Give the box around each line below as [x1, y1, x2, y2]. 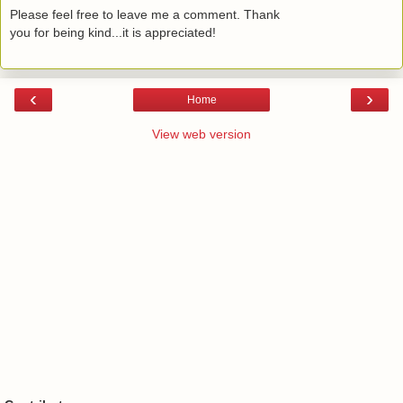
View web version [152, 126, 251, 141]
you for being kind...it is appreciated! [10, 25, 216, 40]
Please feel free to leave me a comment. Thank [10, 7, 280, 22]
